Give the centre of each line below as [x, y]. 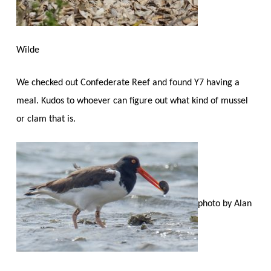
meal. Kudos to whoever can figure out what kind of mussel [132, 101]
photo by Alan [224, 204]
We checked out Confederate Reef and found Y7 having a [128, 83]
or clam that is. [46, 119]
